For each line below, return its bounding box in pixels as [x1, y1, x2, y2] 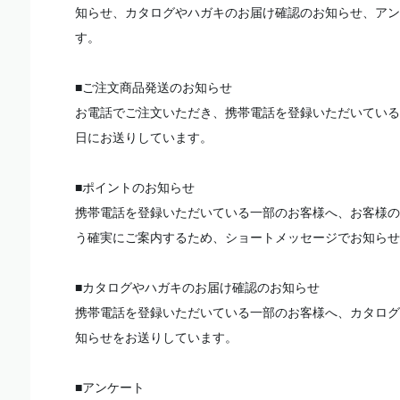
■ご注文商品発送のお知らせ [75, 80, 232, 95]
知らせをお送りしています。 [75, 330, 237, 345]
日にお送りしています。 [75, 130, 212, 145]
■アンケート [75, 380, 145, 395]
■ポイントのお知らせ [75, 180, 195, 195]
